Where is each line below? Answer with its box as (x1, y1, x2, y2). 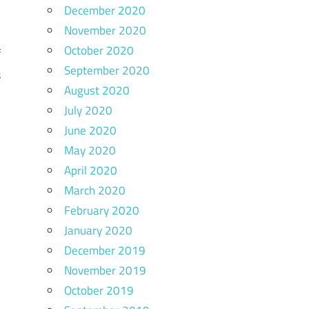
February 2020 (63, 201, 139, 219)
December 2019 (63, 241, 146, 259)
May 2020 (63, 141, 116, 159)
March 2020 (63, 181, 126, 199)
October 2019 (63, 281, 134, 299)
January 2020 (63, 221, 132, 239)
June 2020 (63, 121, 117, 139)
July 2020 (63, 101, 112, 119)
